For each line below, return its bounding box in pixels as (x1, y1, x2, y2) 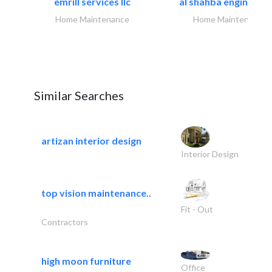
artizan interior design (41, 135, 141, 146)
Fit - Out (180, 203, 213, 214)
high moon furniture (41, 254, 131, 267)
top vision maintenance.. (41, 187, 151, 199)
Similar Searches (34, 88, 124, 103)
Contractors (41, 216, 88, 227)
